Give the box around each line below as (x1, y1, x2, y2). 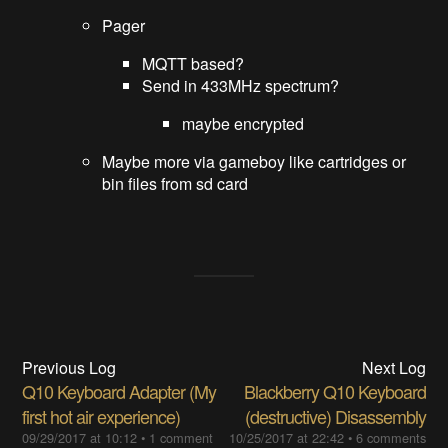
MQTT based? (142, 51, 245, 75)
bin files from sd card (102, 171, 249, 195)
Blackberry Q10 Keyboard (243, 377, 426, 404)
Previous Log (22, 355, 117, 379)
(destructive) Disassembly (244, 402, 426, 429)
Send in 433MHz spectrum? (142, 73, 340, 97)
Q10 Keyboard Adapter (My (22, 377, 217, 404)
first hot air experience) (22, 402, 181, 429)
